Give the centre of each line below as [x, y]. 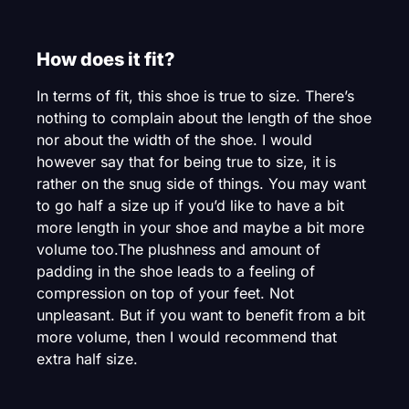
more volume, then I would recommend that [187, 337]
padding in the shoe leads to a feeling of [176, 272]
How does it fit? [106, 60]
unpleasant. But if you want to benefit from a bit [201, 315]
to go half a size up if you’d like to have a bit [190, 206]
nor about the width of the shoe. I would [174, 140]
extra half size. [87, 359]
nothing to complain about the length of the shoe [204, 118]
